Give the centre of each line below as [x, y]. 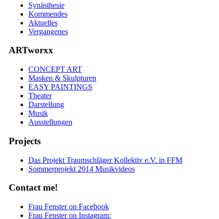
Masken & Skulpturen [62, 78]
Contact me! [33, 188]
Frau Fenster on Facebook [68, 206]
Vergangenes [48, 31]
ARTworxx [31, 50]
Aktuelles [43, 22]
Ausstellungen [50, 122]
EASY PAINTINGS [60, 87]
